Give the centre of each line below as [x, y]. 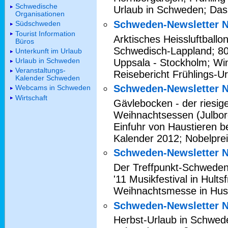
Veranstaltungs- [40, 70]
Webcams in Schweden [53, 88]
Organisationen [40, 14]
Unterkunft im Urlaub [49, 51]
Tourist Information [45, 33]
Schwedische [36, 6]
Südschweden [38, 24]
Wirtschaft [31, 97]
